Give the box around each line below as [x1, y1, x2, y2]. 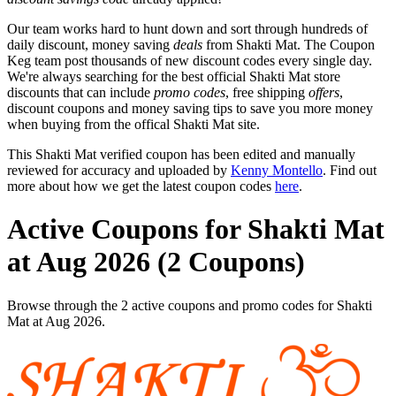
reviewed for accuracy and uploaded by [7, 162, 231, 178]
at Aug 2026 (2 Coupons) [7, 246, 305, 278]
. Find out [323, 162, 377, 178]
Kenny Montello [231, 162, 323, 178]
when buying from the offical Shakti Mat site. [7, 116, 260, 132]
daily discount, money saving [7, 36, 173, 52]
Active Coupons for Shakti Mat [7, 213, 385, 246]
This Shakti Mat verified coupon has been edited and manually [7, 146, 355, 162]
